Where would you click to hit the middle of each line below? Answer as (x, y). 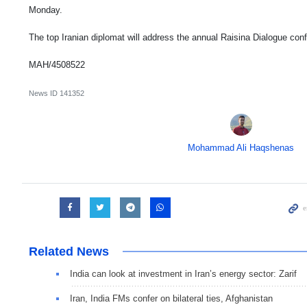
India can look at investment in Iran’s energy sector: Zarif (183, 273)
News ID (44, 93)
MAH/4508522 (57, 64)
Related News (69, 251)
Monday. (46, 10)
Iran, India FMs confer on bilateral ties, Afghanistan (171, 298)
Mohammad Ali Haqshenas (241, 147)
